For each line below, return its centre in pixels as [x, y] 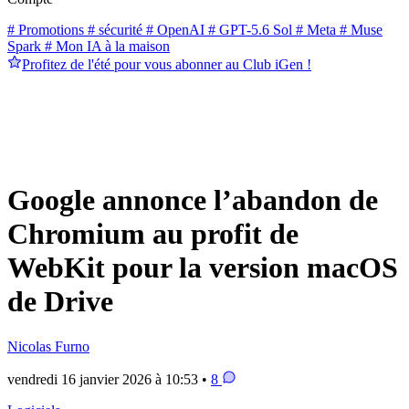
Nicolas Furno [48, 346]
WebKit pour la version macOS [203, 268]
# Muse [359, 29]
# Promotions [46, 29]
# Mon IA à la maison [105, 46]
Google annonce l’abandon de [193, 200]
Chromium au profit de [153, 234]
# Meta [314, 29]
